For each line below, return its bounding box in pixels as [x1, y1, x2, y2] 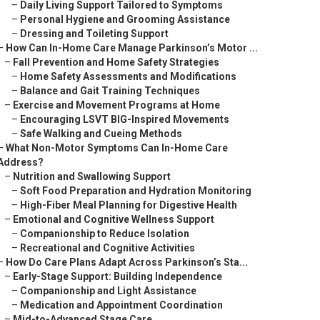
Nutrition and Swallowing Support [13, 171, 171, 182]
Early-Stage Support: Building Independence [13, 271, 222, 282]
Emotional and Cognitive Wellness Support [13, 214, 214, 225]
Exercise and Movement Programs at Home [13, 99, 220, 111]
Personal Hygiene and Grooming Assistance [20, 14, 230, 25]
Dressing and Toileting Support [20, 28, 169, 39]
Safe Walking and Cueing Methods [20, 128, 182, 139]
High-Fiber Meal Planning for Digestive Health [20, 199, 237, 211]
